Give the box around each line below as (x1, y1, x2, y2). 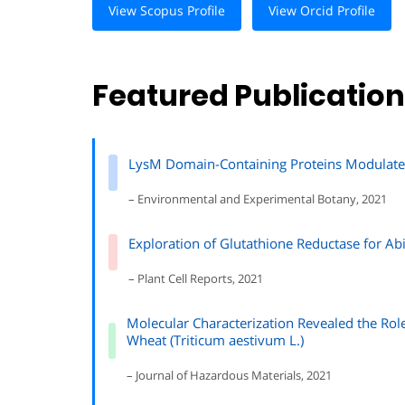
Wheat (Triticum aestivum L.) (127, 331, 305, 349)
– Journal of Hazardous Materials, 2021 (127, 367, 333, 383)
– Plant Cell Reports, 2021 (128, 270, 263, 287)
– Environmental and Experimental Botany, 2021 (128, 191, 387, 207)
